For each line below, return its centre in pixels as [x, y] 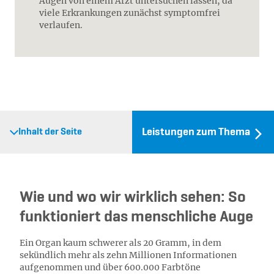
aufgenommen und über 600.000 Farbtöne [110, 267]
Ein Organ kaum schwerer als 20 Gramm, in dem [120, 243]
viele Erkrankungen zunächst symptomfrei [130, 13]
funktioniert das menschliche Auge [136, 217]
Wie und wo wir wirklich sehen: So [133, 198]
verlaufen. [61, 25]
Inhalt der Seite [50, 132]
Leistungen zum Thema [196, 132]
